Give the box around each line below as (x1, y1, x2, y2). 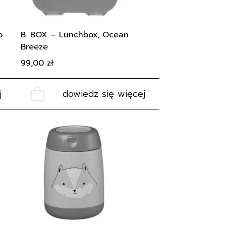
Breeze (21, 41, 48, 53)
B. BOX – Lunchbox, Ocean (21, 29, 129, 41)
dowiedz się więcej (63, 87, 145, 101)
